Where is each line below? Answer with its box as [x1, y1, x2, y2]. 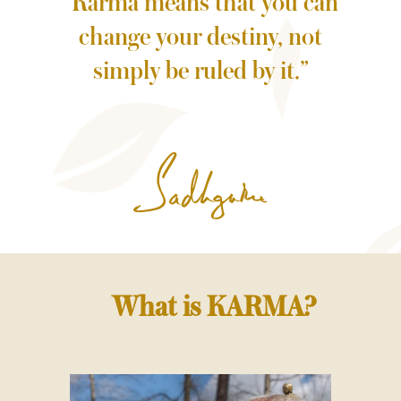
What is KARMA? [112, 293, 316, 325]
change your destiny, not [79, 24, 322, 52]
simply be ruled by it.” [92, 58, 309, 86]
